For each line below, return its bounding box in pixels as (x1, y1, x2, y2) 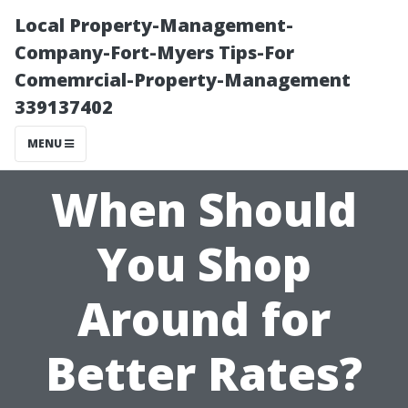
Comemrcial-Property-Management (15, 67, 351, 92)
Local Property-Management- (15, 13, 293, 37)
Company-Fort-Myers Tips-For (15, 40, 294, 65)
